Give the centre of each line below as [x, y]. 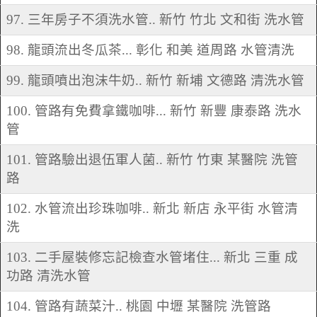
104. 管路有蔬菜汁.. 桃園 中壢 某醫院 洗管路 [139, 306]
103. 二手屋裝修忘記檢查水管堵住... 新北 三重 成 [152, 258]
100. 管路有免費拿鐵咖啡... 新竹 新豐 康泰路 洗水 [154, 111]
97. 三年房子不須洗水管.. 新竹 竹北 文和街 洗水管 [155, 20]
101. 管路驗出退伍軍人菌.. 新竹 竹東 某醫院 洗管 [152, 160]
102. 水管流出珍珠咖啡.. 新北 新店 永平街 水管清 [152, 209]
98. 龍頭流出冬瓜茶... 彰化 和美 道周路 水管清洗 [150, 50]
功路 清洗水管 [48, 276]
